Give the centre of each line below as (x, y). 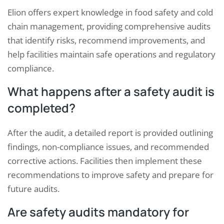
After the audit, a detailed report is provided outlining (110, 133)
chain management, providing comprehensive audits (109, 26)
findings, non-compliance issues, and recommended (108, 147)
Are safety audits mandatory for (98, 212)
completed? (41, 108)
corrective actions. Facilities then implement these (105, 161)
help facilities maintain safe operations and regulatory (111, 54)
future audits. (33, 189)
